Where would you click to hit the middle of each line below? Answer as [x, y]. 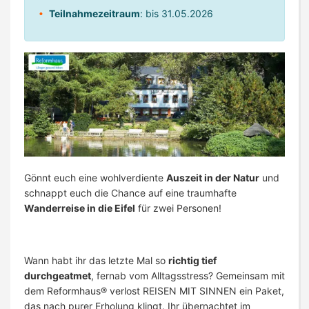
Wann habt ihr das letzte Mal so [96, 261]
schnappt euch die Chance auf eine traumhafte [130, 193]
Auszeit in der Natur [213, 178]
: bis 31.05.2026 [177, 13]
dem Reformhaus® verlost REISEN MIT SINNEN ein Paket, [154, 291]
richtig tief [192, 261]
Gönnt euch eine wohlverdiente [95, 178]
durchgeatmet [58, 276]
